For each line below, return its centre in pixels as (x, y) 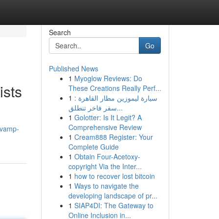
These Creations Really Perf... (115, 88)
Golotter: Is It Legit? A (108, 117)
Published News (73, 68)
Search (60, 32)
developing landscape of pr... (113, 196)
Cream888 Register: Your (113, 137)
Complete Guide (93, 147)
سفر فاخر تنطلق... (120, 108)
